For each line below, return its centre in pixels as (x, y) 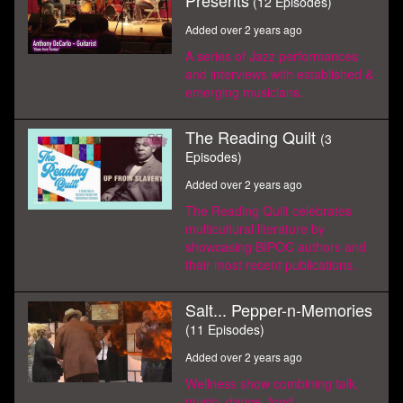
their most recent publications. (271, 264)
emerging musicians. (244, 92)
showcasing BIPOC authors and (276, 246)
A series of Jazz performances (272, 56)
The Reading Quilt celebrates (269, 210)
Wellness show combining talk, (272, 383)
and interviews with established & (279, 74)
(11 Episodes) (225, 329)
